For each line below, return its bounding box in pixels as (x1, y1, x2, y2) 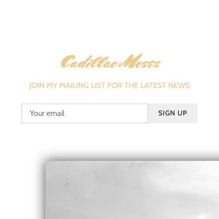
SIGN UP (158, 109, 187, 118)
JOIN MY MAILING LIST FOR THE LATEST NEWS (29, 80, 190, 90)
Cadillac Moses (60, 50, 159, 74)
